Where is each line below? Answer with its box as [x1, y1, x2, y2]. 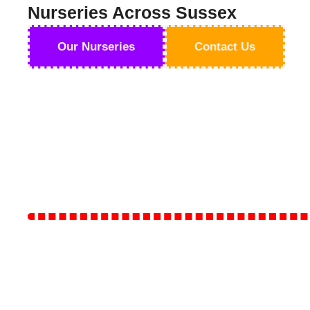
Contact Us [194, 40, 255, 53]
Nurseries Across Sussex [28, 3, 237, 22]
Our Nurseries [57, 40, 135, 53]
